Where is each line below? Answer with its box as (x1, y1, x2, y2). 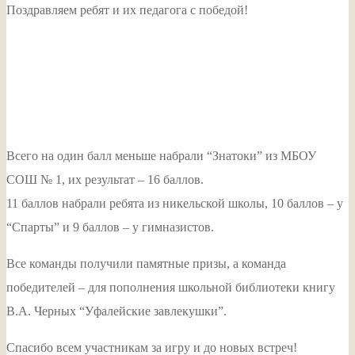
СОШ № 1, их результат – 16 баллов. (6, 172, 204, 186)
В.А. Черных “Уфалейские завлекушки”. (6, 303, 227, 318)
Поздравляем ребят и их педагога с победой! (6, 2, 248, 17)
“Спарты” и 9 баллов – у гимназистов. (6, 219, 214, 234)
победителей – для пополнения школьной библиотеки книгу (6, 280, 335, 294)
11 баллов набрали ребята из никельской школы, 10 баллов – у (6, 196, 343, 210)
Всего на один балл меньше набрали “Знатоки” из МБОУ (6, 148, 316, 162)
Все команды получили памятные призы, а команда (6, 256, 286, 270)
